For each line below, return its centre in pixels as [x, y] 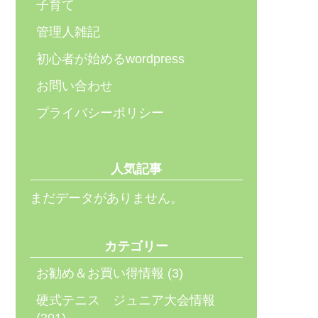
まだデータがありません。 [106, 198]
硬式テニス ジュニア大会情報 [126, 300]
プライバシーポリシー [100, 113]
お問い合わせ [75, 86]
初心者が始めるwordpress [110, 59]
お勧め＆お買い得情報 [100, 273]
